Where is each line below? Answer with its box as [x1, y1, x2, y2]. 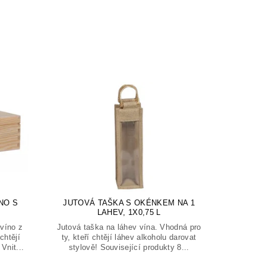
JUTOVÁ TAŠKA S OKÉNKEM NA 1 [63, 198, 195, 207]
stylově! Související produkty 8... [68, 242, 189, 252]
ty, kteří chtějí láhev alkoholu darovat [61, 232, 197, 242]
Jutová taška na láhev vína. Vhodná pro [56, 222, 201, 232]
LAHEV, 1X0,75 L [97, 207, 161, 217]
